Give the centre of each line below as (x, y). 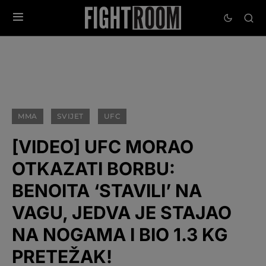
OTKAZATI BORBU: (94, 169)
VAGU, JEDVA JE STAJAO (122, 213)
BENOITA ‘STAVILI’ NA (107, 191)
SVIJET (71, 116)
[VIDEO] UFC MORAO (103, 147)
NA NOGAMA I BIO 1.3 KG (120, 235)
